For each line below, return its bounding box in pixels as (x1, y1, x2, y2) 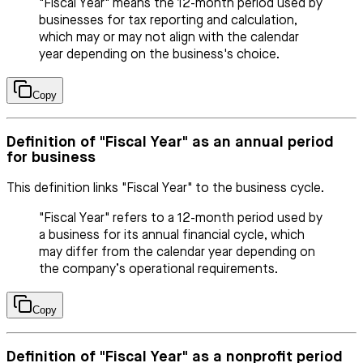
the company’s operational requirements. (39, 263, 278, 276)
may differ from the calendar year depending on (39, 246, 315, 259)
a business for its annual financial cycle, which (39, 228, 305, 242)
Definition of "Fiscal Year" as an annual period (6, 135, 334, 151)
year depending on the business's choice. (39, 49, 280, 62)
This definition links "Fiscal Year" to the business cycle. (6, 181, 324, 195)
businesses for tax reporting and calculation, (39, 15, 297, 28)
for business (6, 150, 96, 166)
